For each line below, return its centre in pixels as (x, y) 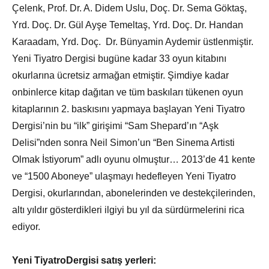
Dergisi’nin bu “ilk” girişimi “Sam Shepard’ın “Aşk (115, 125)
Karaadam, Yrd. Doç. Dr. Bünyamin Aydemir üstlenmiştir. (133, 41)
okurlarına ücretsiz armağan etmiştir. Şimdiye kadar (120, 75)
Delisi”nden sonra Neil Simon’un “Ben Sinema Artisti (123, 142)
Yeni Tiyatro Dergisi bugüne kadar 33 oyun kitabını (119, 58)
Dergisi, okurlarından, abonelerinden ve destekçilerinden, (134, 193)
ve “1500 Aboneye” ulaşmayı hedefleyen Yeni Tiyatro (124, 176)
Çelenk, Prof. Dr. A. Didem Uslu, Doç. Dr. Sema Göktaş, (129, 8)
